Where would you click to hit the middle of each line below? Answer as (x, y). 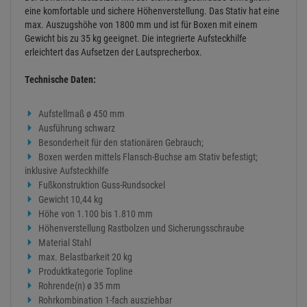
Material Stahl (65, 243)
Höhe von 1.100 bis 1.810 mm (96, 214)
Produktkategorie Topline (86, 272)
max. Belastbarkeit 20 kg (85, 257)
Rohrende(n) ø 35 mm (79, 286)
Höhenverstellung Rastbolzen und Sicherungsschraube (142, 229)
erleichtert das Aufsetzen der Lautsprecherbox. (113, 52)
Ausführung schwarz (77, 128)
